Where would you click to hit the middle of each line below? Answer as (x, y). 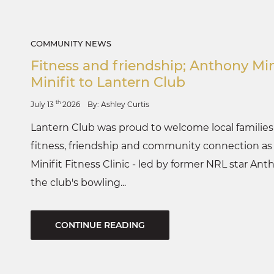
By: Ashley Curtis (118, 104)
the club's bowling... (78, 182)
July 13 (43, 104)
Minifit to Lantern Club (108, 82)
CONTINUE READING (100, 225)
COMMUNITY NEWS (71, 43)
